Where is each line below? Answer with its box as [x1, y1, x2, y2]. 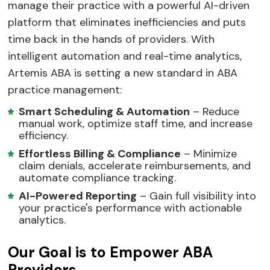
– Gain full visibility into [137, 188, 257, 203]
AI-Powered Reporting [19, 188, 137, 203]
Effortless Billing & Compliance [19, 146, 181, 161]
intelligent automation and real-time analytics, [8, 48, 242, 63]
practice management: [8, 82, 122, 97]
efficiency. [19, 128, 69, 143]
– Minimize [181, 146, 237, 161]
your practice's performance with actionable [19, 200, 242, 215]
